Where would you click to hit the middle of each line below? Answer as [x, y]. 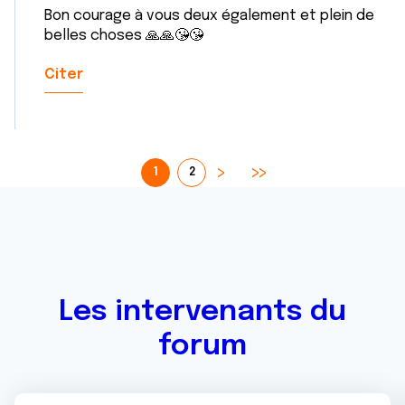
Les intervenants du [202, 312]
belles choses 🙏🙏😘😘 [124, 36]
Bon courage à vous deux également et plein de [209, 16]
